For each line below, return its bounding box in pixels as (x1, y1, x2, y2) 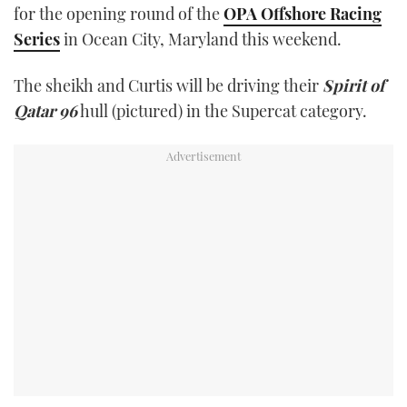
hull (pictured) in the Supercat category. (77, 99, 367, 122)
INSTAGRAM (163, 54, 244, 74)
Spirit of (323, 74, 384, 96)
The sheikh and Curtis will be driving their (14, 74, 323, 96)
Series (14, 27, 60, 50)
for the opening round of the (14, 2, 223, 25)
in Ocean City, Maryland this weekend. (60, 27, 342, 50)
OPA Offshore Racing (223, 2, 382, 25)
